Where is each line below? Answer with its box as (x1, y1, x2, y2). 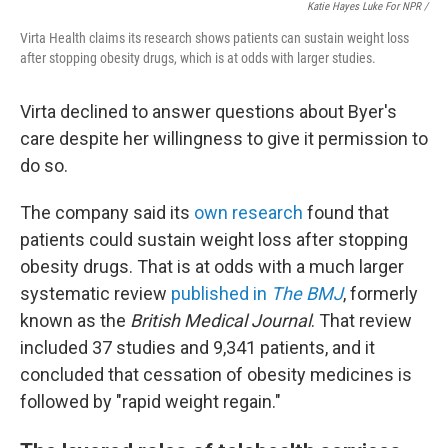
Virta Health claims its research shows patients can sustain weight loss (20, 30, 409, 47)
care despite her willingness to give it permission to (20, 128, 428, 150)
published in (171, 283, 271, 305)
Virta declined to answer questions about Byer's (20, 101, 397, 123)
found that (303, 202, 389, 224)
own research (194, 202, 303, 224)
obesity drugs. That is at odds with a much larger (20, 256, 404, 278)
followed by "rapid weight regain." (20, 391, 281, 413)
